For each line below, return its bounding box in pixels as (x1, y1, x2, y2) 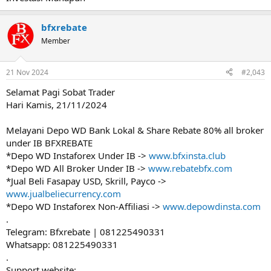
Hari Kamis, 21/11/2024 (6, 98, 107, 111)
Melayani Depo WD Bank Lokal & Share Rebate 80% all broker (6, 123, 264, 136)
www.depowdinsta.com (163, 200, 261, 212)
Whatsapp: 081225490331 (6, 238, 118, 250)
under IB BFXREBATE (6, 136, 93, 149)
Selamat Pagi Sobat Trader (6, 85, 115, 98)
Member (41, 36, 70, 46)
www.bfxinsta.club (149, 149, 226, 162)
